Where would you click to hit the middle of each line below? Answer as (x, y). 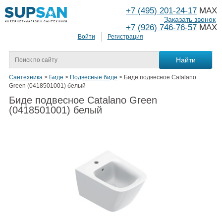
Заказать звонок (190, 19)
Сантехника (26, 78)
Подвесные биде (94, 78)
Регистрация (125, 37)
